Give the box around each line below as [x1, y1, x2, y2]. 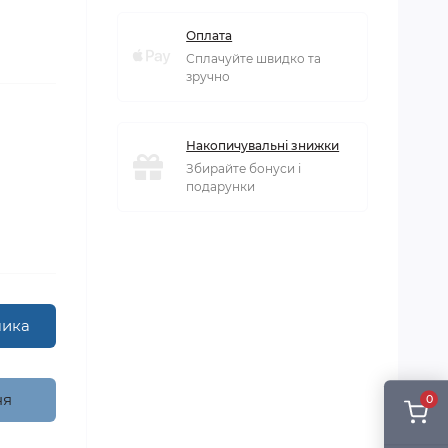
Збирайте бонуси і [186, 161, 302, 176]
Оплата [186, 28, 233, 43]
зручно [186, 69, 231, 84]
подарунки [186, 179, 256, 194]
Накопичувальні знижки [186, 138, 340, 153]
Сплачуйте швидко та [186, 51, 322, 66]
